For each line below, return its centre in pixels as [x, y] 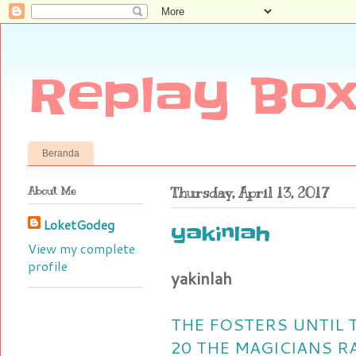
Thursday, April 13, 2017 [250, 193]
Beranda [61, 153]
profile [48, 265]
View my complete [81, 248]
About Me [52, 191]
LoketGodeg [79, 224]
